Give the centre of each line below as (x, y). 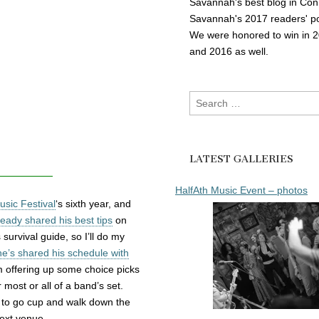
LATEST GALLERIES (241, 159)
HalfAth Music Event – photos (241, 190)
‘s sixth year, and (93, 204)
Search (205, 98)
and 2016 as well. (229, 51)
